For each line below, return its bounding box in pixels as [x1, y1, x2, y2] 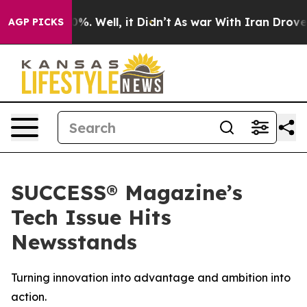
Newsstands [11, 229, 137, 255]
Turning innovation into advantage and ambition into [11, 271, 291, 284]
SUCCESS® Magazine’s [11, 180, 243, 206]
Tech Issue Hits [11, 204, 171, 230]
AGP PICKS [8, 16, 64, 28]
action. [11, 290, 47, 304]
